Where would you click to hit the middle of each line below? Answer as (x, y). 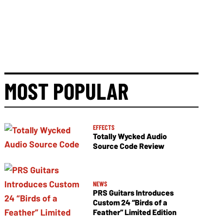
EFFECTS (103, 127)
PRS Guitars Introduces (133, 192)
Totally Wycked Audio (130, 136)
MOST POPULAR (67, 90)
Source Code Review (128, 146)
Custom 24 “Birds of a (130, 202)
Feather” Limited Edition (135, 212)
